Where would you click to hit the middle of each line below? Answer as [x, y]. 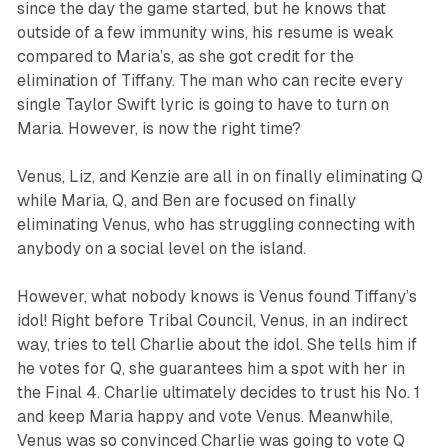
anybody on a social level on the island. [161, 249]
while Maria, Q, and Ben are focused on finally [186, 201]
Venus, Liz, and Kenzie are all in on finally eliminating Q [219, 177]
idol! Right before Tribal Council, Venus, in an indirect [212, 321]
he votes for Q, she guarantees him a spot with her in [210, 369]
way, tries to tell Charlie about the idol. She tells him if [216, 345]
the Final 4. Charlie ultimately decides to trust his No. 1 [218, 393]
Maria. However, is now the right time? [158, 129]
